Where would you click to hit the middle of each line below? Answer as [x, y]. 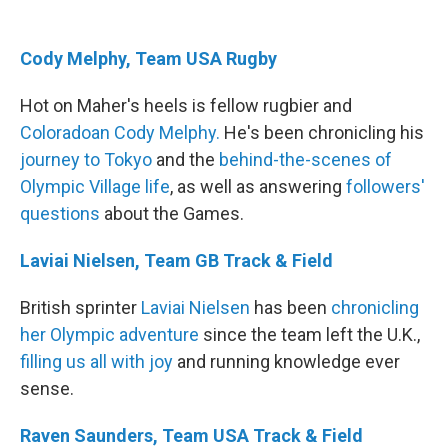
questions [60, 213]
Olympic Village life [95, 186]
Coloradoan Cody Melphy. [120, 132]
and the [185, 159]
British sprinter [80, 307]
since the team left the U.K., [309, 334]
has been [290, 307]
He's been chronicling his [322, 132]
